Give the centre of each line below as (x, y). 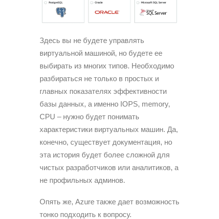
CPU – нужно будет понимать (89, 117)
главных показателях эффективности (103, 91)
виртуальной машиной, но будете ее (101, 53)
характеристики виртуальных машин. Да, (109, 130)
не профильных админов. (82, 180)
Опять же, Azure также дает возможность (109, 202)
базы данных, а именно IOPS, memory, (105, 104)
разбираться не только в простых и (99, 79)
